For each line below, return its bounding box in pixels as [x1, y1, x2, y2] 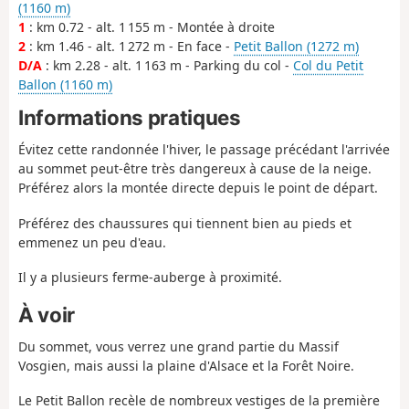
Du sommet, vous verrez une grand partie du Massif [18, 337, 339, 355]
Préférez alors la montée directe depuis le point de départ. [18, 179, 378, 197]
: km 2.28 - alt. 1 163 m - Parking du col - [42, 57, 293, 75]
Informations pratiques [18, 104, 241, 130]
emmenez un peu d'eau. [18, 233, 166, 251]
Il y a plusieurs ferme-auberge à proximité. [18, 268, 282, 287]
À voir [18, 301, 75, 327]
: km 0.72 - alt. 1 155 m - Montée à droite [26, 18, 275, 37]
